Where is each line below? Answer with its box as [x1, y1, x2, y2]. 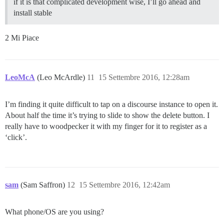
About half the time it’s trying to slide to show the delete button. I [5, 111, 209, 120]
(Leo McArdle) [37, 73, 87, 82]
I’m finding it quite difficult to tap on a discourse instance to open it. [5, 100, 218, 109]
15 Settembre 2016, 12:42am [79, 180, 170, 189]
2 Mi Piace [5, 33, 39, 42]
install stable [13, 8, 52, 17]
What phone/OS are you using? [5, 207, 104, 216]
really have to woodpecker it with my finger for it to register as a [5, 122, 207, 131]
